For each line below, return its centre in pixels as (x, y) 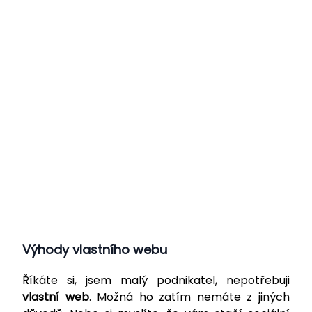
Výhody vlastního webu (95, 249)
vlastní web (56, 297)
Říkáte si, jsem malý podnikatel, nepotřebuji (156, 280)
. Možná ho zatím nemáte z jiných (189, 297)
